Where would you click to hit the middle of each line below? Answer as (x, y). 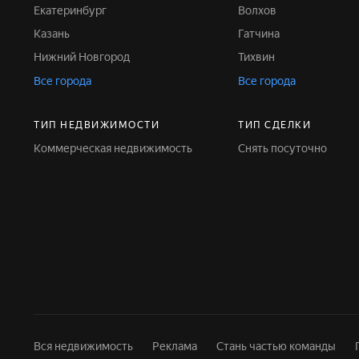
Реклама (175, 346)
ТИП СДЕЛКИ (275, 125)
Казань (55, 34)
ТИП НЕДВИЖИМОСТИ (97, 125)
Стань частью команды (276, 346)
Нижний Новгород (86, 57)
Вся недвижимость (83, 346)
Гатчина (262, 34)
